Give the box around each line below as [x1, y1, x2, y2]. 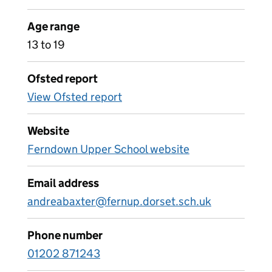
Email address [27, 176, 99, 190]
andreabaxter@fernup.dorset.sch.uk [27, 194, 211, 208]
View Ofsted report [27, 90, 122, 104]
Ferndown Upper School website [27, 142, 189, 156]
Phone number [27, 228, 103, 242]
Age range [27, 19, 80, 33]
